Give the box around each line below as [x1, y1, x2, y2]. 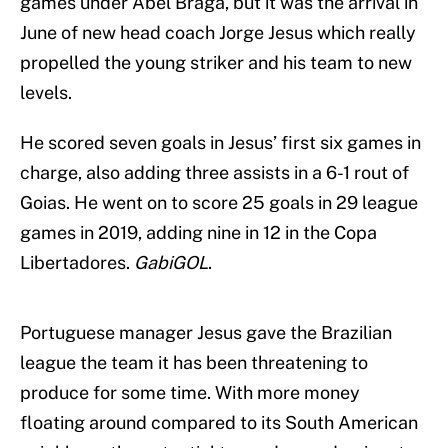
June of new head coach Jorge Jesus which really [20, 22, 416, 44]
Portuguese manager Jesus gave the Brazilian [20, 322, 392, 344]
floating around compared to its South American [20, 412, 418, 434]
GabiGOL [134, 252, 208, 274]
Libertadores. [20, 252, 134, 274]
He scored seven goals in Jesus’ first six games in [20, 132, 421, 154]
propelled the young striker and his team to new [20, 52, 412, 74]
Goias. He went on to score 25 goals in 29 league [20, 192, 418, 214]
